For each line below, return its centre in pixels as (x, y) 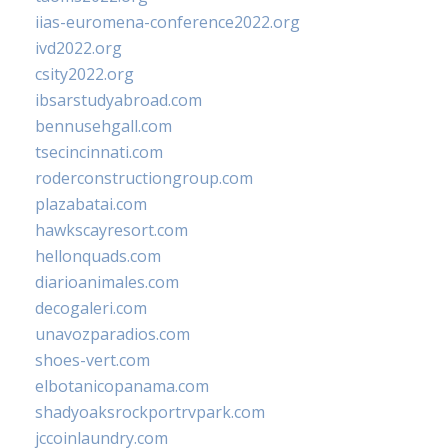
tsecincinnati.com (99, 152)
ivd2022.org (78, 48)
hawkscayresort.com (111, 230)
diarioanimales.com (107, 282)
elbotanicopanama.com (122, 386)
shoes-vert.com (92, 360)
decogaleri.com (91, 308)
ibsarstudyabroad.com (118, 100)
